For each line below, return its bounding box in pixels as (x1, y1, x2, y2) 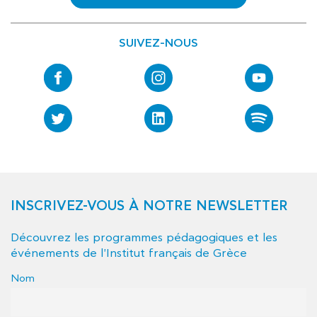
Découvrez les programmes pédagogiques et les (11, 231, 277, 244)
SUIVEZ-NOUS (119, 36, 198, 50)
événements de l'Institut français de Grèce (11, 247, 247, 260)
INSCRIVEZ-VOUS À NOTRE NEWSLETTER (11, 198, 288, 214)
